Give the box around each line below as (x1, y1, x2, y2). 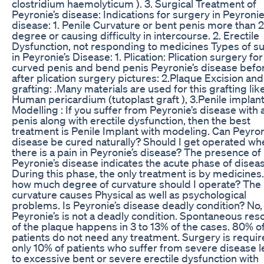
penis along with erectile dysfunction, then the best (12, 113, 250, 127)
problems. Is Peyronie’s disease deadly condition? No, (12, 198, 262, 212)
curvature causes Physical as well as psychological (12, 187, 246, 201)
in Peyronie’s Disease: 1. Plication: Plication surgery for (12, 49, 263, 63)
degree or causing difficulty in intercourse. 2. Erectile (12, 28, 259, 42)
